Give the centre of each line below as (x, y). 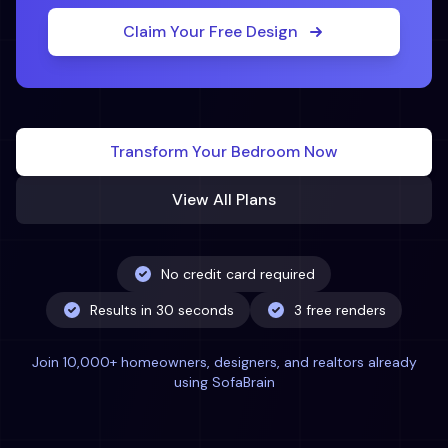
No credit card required (238, 274)
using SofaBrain (224, 382)
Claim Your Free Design (210, 31)
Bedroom (265, 151)
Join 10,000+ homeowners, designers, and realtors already (224, 362)
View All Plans (224, 199)
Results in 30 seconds (162, 310)
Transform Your (170, 151)
